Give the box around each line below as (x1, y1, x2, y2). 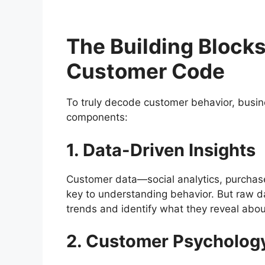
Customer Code (66, 59, 225, 84)
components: (66, 111, 128, 124)
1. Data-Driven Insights (66, 139, 256, 160)
